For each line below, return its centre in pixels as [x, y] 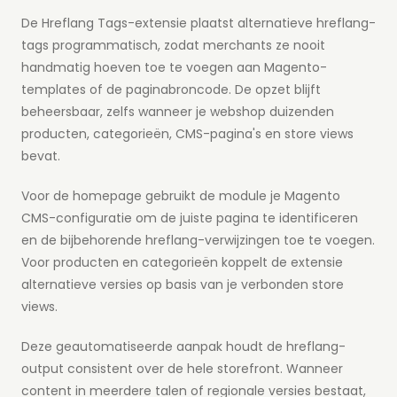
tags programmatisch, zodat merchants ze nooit [173, 46]
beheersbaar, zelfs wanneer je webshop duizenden [178, 112]
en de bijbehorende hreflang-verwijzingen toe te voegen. [198, 241]
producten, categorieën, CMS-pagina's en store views [187, 134]
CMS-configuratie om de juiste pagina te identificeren [190, 218]
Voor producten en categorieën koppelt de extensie [182, 263]
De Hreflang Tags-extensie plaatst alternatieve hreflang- [198, 23]
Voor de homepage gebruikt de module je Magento [181, 196]
